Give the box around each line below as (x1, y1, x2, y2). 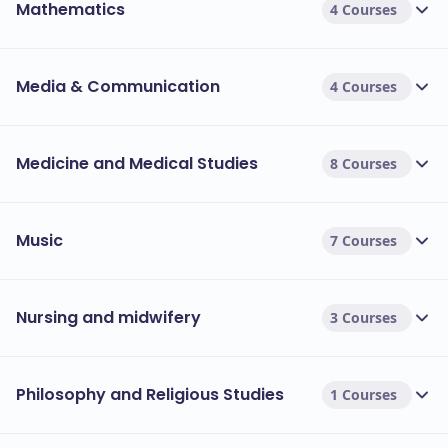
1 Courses (330, 385, 397, 404)
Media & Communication (16, 75, 220, 98)
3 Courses (330, 308, 397, 327)
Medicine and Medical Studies (16, 152, 258, 175)
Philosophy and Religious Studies (16, 383, 284, 406)
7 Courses (330, 231, 397, 250)
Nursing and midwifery (16, 306, 201, 329)
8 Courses (330, 154, 397, 173)
